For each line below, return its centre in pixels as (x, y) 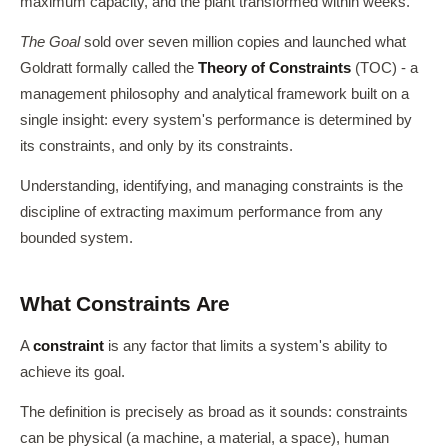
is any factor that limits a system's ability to (245, 346)
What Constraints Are (125, 303)
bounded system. (76, 238)
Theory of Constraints (274, 68)
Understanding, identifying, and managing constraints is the (211, 186)
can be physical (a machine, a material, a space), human (204, 438)
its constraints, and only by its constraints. (156, 146)
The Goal (50, 42)
